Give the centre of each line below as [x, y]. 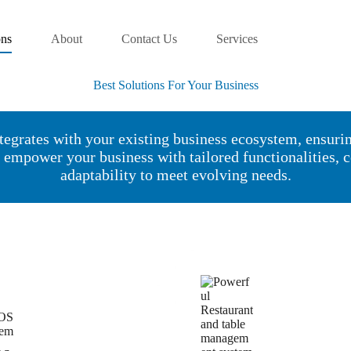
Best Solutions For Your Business [175, 85]
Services [237, 39]
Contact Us [149, 39]
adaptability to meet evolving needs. [175, 175]
